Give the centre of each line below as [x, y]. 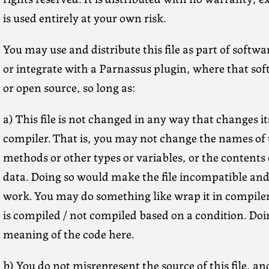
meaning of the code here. [68, 234]
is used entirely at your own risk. [84, 17]
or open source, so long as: [69, 87]
